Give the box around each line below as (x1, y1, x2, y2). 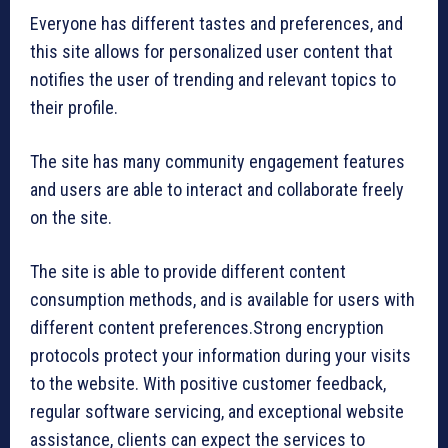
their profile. (30, 96, 118, 118)
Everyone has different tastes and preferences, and (30, 12, 403, 34)
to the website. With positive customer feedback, (30, 372, 386, 394)
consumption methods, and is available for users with (30, 288, 415, 310)
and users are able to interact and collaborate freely (30, 178, 404, 200)
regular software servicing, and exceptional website (30, 400, 404, 422)
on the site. (30, 206, 112, 228)
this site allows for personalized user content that (30, 40, 393, 62)
